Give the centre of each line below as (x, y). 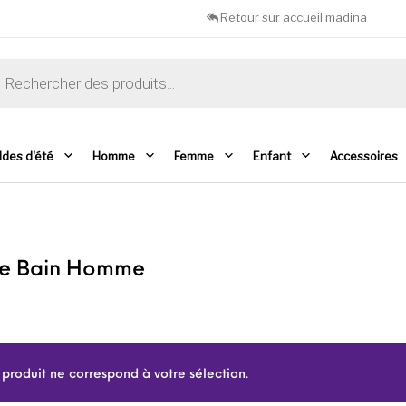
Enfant (271, 156)
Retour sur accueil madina (294, 17)
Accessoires (363, 156)
